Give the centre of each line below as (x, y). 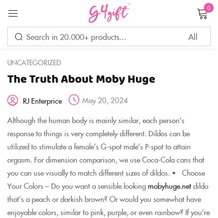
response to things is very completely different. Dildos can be (99, 133)
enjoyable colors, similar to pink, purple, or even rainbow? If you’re (109, 212)
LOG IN (109, 118)
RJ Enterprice (42, 100)
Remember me (61, 89)
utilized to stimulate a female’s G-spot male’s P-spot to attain (99, 146)
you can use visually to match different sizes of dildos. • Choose (106, 173)
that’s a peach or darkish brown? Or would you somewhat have (104, 199)
